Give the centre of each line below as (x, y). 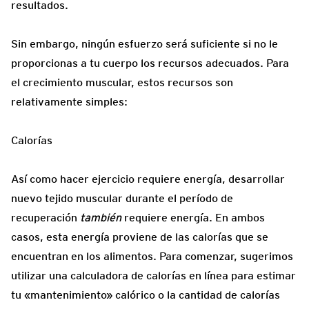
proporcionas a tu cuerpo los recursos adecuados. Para (150, 63)
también (102, 217)
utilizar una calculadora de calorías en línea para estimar (153, 275)
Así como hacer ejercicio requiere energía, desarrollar (148, 179)
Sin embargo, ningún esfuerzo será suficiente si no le (144, 43)
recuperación (46, 217)
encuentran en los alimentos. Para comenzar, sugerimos (152, 256)
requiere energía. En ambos (195, 217)
